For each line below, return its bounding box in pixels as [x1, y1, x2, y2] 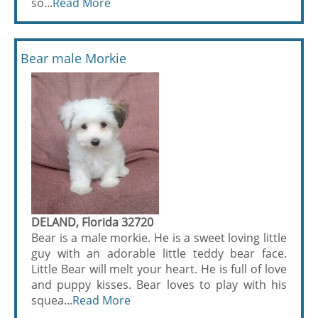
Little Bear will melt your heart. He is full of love [31, 261, 287, 277]
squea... [31, 292, 72, 308]
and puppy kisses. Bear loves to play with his [31, 276, 287, 292]
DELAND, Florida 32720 [31, 214, 153, 230]
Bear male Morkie [21, 49, 126, 67]
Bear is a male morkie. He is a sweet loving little [31, 229, 287, 246]
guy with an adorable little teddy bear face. [31, 245, 287, 261]
